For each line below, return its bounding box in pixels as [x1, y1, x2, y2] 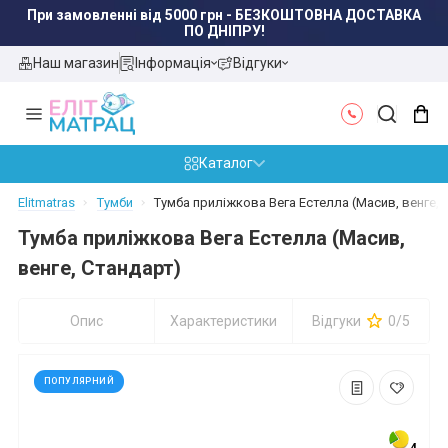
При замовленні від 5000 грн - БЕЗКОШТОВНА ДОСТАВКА [27, 7, 421, 23]
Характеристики [170, 313, 278, 330]
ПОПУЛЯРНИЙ [44, 376, 114, 387]
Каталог [198, 155, 253, 172]
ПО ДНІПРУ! [183, 23, 265, 39]
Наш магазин [33, 54, 119, 71]
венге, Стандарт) [18, 256, 181, 281]
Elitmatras [18, 195, 75, 211]
